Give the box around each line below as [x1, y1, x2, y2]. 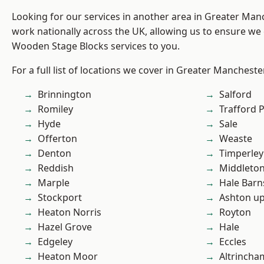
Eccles [219, 235, 246, 249]
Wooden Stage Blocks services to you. [12, 39, 180, 53]
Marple [38, 176, 70, 190]
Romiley [38, 103, 73, 116]
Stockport [38, 191, 82, 204]
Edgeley [38, 235, 72, 249]
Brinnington [38, 88, 91, 101]
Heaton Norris [38, 206, 101, 219]
